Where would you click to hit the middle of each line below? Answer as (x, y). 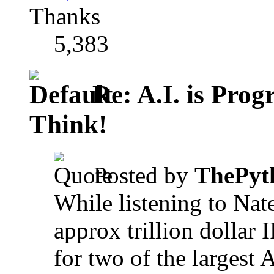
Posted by (144, 176)
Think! (68, 125)
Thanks (65, 17)
